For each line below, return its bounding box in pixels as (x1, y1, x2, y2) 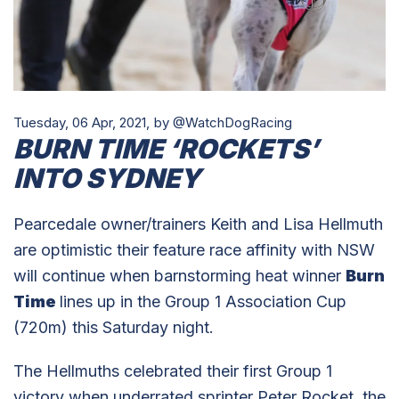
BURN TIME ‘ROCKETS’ (13, 132, 319, 165)
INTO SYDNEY (13, 161, 200, 194)
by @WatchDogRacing (154, 113, 292, 131)
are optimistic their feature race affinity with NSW (13, 240, 375, 259)
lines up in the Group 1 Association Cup (60, 291, 346, 311)
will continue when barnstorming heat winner (13, 265, 346, 285)
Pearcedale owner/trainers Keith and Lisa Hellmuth (13, 214, 383, 233)
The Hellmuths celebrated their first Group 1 (13, 361, 332, 380)
